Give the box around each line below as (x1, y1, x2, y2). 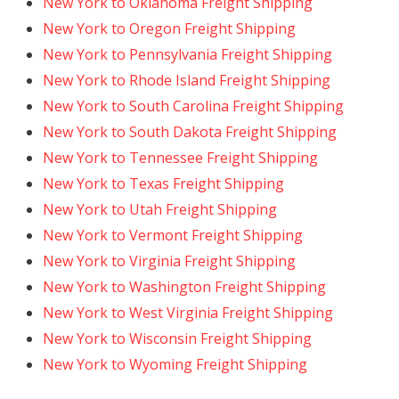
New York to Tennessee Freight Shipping (43, 148, 318, 167)
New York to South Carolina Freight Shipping (43, 96, 344, 116)
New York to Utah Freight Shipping (43, 199, 277, 219)
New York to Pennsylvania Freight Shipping (43, 45, 332, 64)
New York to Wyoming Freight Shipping (43, 354, 307, 374)
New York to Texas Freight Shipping (43, 174, 284, 193)
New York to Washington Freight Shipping (43, 277, 326, 297)
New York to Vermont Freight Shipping (43, 225, 303, 245)
